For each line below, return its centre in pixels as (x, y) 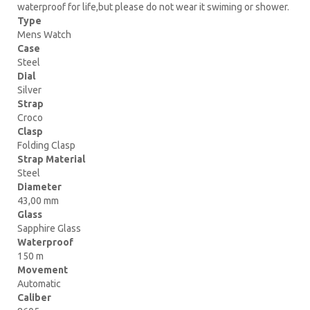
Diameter (39, 186)
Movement (43, 270)
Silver (29, 90)
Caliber (34, 297)
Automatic (39, 283)
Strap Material (51, 159)
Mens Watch (44, 34)
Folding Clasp (46, 145)
